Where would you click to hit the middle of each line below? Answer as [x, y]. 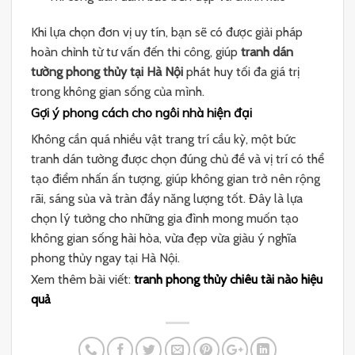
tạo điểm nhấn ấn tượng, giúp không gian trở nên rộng [176, 178]
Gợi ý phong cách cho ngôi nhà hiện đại [141, 112]
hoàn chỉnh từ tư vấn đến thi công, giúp [136, 52]
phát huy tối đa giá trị [241, 72]
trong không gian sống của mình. [118, 92]
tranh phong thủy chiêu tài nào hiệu [228, 279]
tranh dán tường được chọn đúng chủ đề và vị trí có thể [177, 158]
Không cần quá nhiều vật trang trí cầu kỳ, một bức [163, 139]
